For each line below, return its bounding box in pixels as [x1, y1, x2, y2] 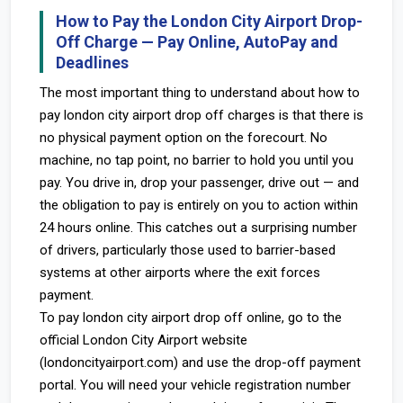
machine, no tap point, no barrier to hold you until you [40, 152, 354, 168]
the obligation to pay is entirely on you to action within [40, 197, 358, 213]
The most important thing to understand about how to [40, 85, 360, 101]
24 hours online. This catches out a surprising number [40, 219, 357, 236]
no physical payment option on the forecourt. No [40, 130, 327, 146]
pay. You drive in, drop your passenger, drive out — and [40, 175, 359, 191]
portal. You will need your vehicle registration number [40, 377, 351, 393]
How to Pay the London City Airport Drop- [56, 12, 363, 31]
